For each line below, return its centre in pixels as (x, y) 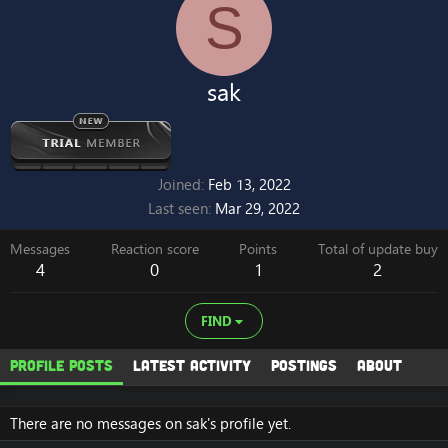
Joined (179, 184)
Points (258, 249)
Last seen (178, 208)
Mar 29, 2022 (257, 208)
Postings (304, 365)
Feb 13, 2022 (249, 184)
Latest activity (192, 365)
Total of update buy (377, 249)
